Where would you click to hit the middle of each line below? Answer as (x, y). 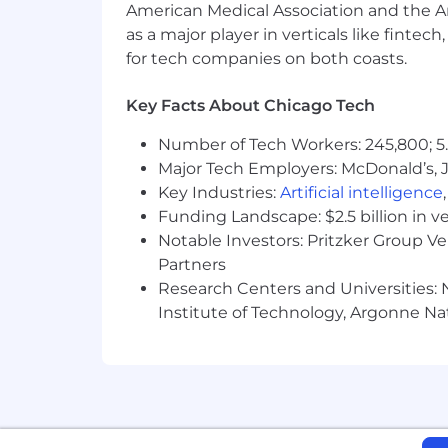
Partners (192, 265)
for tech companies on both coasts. (266, 59)
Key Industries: (219, 193)
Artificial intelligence (361, 193)
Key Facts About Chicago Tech (250, 106)
